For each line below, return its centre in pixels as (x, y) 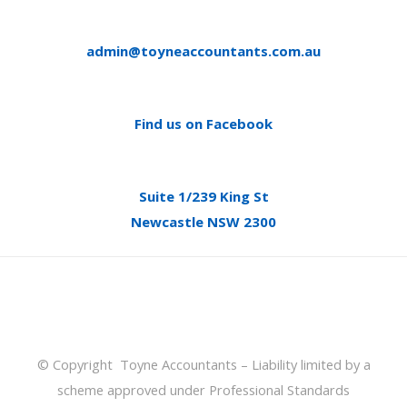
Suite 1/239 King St (203, 197)
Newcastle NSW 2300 (203, 222)
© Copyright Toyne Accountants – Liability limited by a (203, 365)
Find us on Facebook (203, 124)
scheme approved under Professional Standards (203, 390)
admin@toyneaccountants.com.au (203, 51)
